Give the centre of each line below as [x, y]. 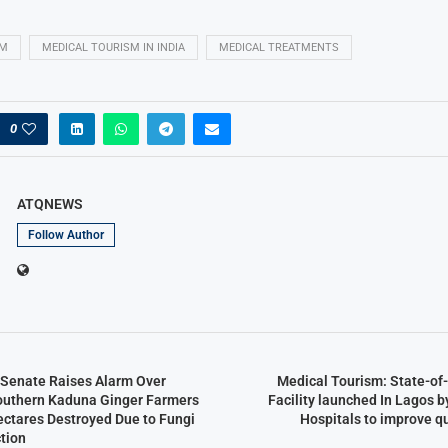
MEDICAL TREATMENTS [278, 48]
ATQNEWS [49, 204]
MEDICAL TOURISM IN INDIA [113, 48]
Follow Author [65, 235]
